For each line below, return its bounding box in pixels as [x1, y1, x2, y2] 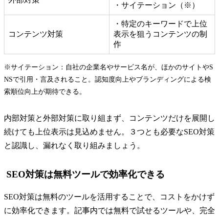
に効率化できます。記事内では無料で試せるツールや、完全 [4, 206, 215, 215]
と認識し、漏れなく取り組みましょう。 [4, 141, 145, 150]
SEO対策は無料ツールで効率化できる [6, 169, 165, 180]
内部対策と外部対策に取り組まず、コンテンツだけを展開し [4, 114, 215, 123]
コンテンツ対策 [8, 30, 63, 39]
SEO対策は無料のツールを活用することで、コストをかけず [4, 193, 215, 201]
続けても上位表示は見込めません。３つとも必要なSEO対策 [4, 128, 215, 136]
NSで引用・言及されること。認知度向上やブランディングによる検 [4, 76, 211, 84]
